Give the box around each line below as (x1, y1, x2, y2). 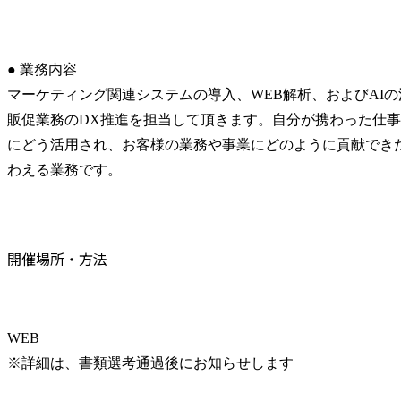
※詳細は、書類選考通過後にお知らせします (7, 355, 294, 371)
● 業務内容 (7, 62, 77, 78)
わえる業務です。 (7, 162, 122, 178)
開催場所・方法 (7, 248, 107, 270)
